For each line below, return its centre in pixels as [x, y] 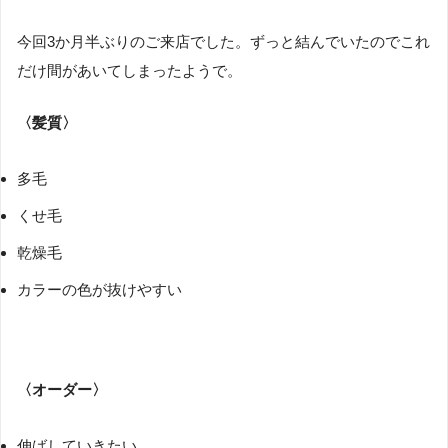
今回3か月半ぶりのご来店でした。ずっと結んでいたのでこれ [223, 42]
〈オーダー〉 [62, 389]
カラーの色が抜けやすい [99, 289]
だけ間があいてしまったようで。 [129, 71]
